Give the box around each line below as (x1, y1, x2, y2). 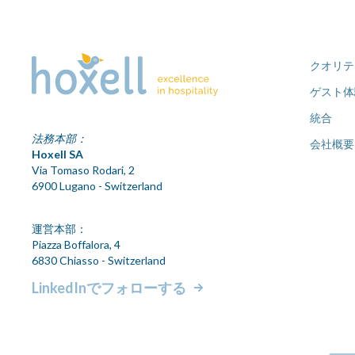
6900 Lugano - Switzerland (32, 178, 162, 193)
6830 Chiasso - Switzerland (32, 253, 166, 267)
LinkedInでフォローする (32, 278, 186, 296)
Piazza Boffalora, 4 (32, 237, 120, 251)
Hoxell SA (32, 147, 83, 161)
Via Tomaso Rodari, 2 (32, 162, 135, 177)
